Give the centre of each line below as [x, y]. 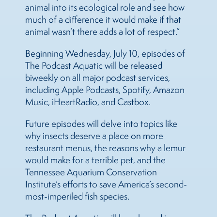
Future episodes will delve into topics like [101, 123]
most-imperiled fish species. [77, 196]
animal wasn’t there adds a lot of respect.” [102, 31]
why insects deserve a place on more [94, 135]
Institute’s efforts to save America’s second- [106, 184]
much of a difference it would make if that [103, 19]
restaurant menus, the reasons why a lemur [105, 147]
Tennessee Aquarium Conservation [91, 172]
